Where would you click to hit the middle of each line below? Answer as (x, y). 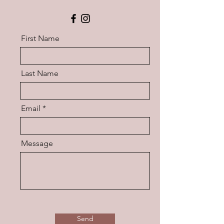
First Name (40, 38)
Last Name (40, 73)
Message (37, 143)
